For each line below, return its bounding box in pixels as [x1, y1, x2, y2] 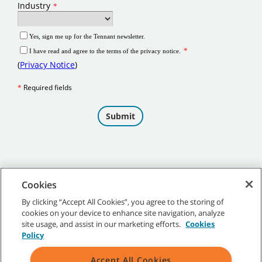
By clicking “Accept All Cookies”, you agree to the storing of [22, 196, 224, 207]
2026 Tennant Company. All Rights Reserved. [25, 213, 170, 224]
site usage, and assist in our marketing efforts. [22, 219, 183, 229]
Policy [22, 230, 44, 240]
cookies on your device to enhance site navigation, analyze [22, 208, 225, 218]
